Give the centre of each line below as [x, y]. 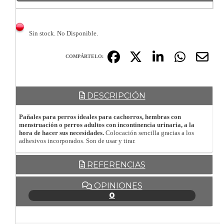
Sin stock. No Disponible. [63, 33]
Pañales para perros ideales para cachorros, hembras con [100, 117]
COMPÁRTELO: [84, 56]
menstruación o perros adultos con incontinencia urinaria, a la [107, 125]
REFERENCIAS [115, 164]
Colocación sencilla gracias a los [149, 133]
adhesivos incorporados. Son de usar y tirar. [77, 141]
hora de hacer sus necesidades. [61, 133]
